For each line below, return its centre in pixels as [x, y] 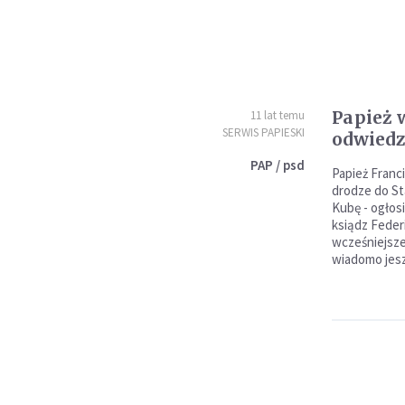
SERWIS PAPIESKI [263, 132]
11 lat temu [277, 115]
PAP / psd [277, 165]
